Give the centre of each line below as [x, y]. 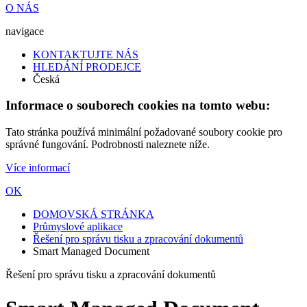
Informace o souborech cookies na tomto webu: [138, 106]
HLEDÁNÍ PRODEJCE [87, 66]
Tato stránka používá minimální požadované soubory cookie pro [144, 132]
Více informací [38, 168]
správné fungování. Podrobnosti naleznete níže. [108, 145]
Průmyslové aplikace [78, 227]
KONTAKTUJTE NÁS [86, 54]
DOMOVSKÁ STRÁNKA [94, 214]
